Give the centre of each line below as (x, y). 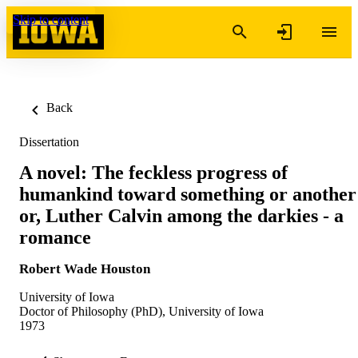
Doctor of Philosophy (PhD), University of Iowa (141, 311)
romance (55, 237)
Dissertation (49, 142)
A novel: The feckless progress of (153, 172)
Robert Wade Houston (85, 268)
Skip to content (51, 20)
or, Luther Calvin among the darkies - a (181, 215)
